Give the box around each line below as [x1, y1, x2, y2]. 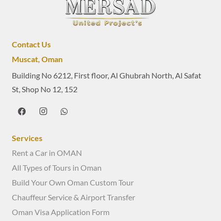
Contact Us [12, 39, 51, 49]
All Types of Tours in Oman [12, 163, 102, 173]
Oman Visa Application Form [12, 207, 110, 217]
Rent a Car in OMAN [12, 148, 82, 158]
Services [12, 133, 42, 143]
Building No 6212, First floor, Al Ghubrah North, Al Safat [12, 70, 201, 80]
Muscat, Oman [12, 54, 63, 64]
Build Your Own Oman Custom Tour [12, 178, 134, 187]
